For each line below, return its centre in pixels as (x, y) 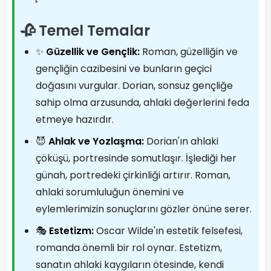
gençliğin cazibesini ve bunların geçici (124, 69)
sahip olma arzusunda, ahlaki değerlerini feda (142, 103)
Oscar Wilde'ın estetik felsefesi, (168, 231)
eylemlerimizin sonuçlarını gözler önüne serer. (144, 209)
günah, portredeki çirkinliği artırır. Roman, (133, 175)
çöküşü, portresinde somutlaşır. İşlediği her (136, 158)
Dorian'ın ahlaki (181, 141)
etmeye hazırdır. (75, 119)
